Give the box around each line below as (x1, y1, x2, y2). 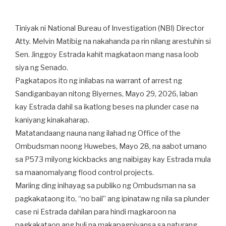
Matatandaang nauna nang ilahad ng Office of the (15, 129, 181, 138)
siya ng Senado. (15, 63, 68, 72)
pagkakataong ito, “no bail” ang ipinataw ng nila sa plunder (15, 194, 209, 203)
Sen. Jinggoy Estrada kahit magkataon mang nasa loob (15, 50, 199, 59)
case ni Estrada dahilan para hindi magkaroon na (15, 207, 176, 216)
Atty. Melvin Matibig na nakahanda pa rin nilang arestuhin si (15, 37, 211, 46)
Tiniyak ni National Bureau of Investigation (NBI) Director (15, 24, 204, 33)
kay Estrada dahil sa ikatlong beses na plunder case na (15, 102, 199, 111)
